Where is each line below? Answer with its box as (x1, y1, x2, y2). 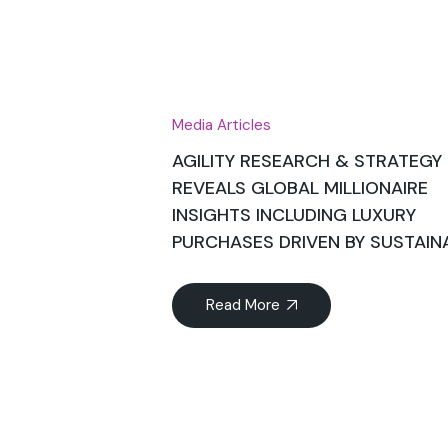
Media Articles (172, 115, 271, 136)
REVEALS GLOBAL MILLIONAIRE (172, 176, 428, 201)
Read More (206, 295, 280, 316)
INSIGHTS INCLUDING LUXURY (172, 203, 416, 228)
